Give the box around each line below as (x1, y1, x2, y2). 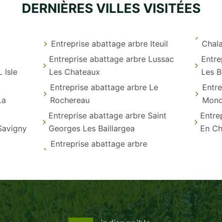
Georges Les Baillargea (48, 123, 135, 133)
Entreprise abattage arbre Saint (48, 110, 166, 120)
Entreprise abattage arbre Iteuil (51, 38, 168, 49)
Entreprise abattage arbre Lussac (49, 54, 174, 64)
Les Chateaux (49, 66, 101, 77)
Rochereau (50, 95, 90, 105)
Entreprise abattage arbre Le (50, 82, 159, 92)
